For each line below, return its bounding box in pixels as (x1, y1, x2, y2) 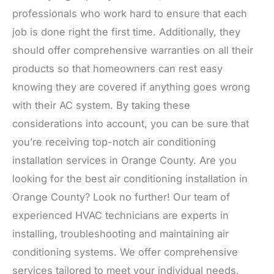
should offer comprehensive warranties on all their (12, 43, 253, 56)
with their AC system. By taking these (12, 98, 190, 111)
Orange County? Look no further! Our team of (12, 190, 230, 203)
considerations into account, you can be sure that (12, 117, 249, 130)
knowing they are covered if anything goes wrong (12, 80, 250, 93)
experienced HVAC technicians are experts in (12, 209, 229, 221)
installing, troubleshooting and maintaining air (12, 227, 229, 240)
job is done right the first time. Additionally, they (12, 25, 240, 38)
